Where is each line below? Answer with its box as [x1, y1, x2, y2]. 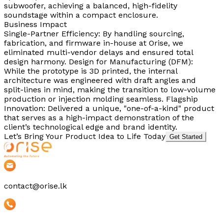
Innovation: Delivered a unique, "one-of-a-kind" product [4, 103, 214, 113]
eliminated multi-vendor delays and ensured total [4, 47, 193, 57]
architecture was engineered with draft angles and [4, 75, 196, 85]
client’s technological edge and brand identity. [4, 122, 177, 132]
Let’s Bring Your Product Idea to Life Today [4, 131, 165, 141]
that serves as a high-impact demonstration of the [4, 112, 194, 122]
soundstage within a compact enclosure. [4, 10, 158, 20]
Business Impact [4, 19, 67, 29]
